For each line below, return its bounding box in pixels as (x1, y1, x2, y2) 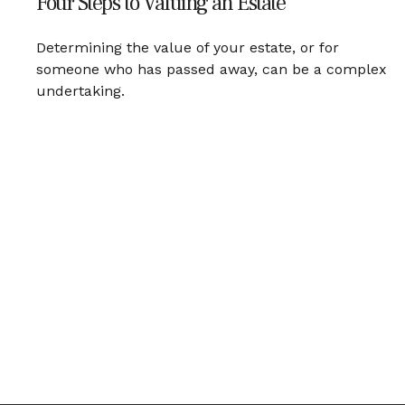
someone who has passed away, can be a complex (36, 60, 387, 78)
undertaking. (36, 81, 125, 99)
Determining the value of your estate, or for (36, 38, 339, 56)
